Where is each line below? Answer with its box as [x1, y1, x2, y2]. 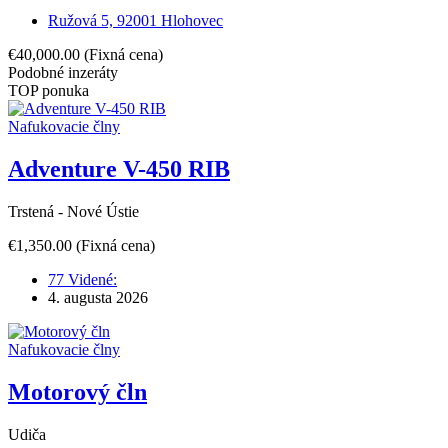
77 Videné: [48, 271, 117, 289]
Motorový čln [8, 378, 147, 405]
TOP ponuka [8, 82, 89, 100]
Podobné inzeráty [8, 64, 118, 82]
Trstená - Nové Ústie [8, 203, 139, 221]
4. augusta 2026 [48, 289, 148, 307]
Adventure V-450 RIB [8, 156, 230, 183]
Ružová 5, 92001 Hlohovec [48, 12, 223, 30]
